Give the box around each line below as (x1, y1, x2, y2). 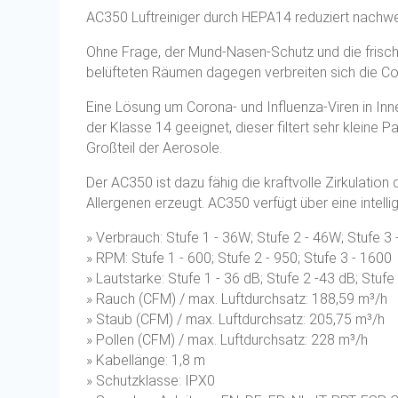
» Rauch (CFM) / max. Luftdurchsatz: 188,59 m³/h (86, 291, 388, 308)
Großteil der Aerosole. (86, 139, 223, 157)
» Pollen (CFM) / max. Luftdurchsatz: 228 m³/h (86, 331, 369, 349)
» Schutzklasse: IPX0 (86, 372, 216, 390)
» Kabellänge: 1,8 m (86, 352, 206, 370)
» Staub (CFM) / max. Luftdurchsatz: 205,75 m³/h (86, 311, 386, 329)
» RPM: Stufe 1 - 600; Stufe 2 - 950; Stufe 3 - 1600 (86, 250, 393, 267)
